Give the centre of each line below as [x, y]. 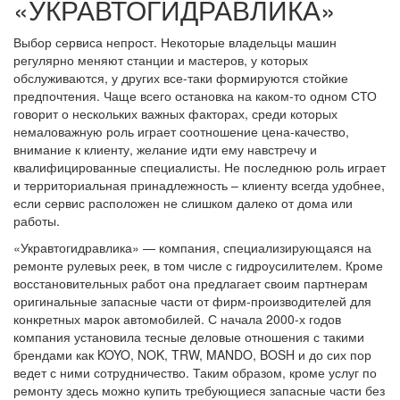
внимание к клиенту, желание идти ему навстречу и [165, 150]
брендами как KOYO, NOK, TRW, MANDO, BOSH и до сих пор [192, 355]
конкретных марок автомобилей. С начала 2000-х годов [177, 319]
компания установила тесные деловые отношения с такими [189, 337]
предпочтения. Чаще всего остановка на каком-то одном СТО [195, 96]
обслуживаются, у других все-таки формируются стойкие [181, 78]
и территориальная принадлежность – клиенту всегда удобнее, [199, 185]
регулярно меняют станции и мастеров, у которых [161, 60]
